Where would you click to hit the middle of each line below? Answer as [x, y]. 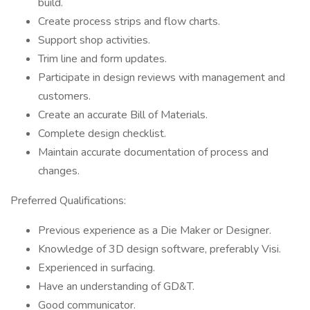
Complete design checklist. [102, 134]
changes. [59, 171]
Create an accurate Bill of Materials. [123, 115]
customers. [64, 96]
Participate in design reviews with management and [162, 77]
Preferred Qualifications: [68, 201]
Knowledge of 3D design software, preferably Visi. [159, 249]
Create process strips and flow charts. [129, 21]
